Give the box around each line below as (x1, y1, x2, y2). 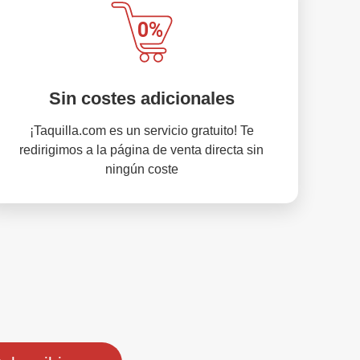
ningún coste (104, 162, 178, 176)
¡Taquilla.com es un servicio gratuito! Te (29, 124, 254, 137)
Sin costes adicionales (48, 88, 235, 108)
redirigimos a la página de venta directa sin (19, 143, 264, 157)
